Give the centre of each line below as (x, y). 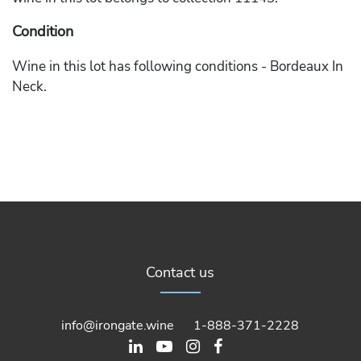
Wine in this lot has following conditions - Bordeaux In (178, 66)
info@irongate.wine (118, 325)
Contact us (180, 272)
